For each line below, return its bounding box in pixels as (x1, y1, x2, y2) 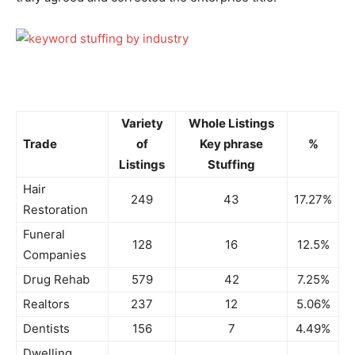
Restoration (23, 202, 88, 217)
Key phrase (200, 136, 263, 151)
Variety (120, 116, 163, 131)
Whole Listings (189, 116, 274, 131)
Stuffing (208, 157, 255, 172)
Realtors (23, 296, 70, 311)
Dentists (23, 321, 70, 336)
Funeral (23, 227, 65, 242)
